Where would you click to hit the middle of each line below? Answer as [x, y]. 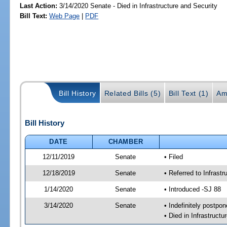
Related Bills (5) [133, 93]
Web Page [65, 16]
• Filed [173, 157]
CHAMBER [126, 141]
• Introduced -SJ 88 [192, 189]
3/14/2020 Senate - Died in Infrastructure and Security [138, 6]
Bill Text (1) [188, 93]
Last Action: [39, 6]
